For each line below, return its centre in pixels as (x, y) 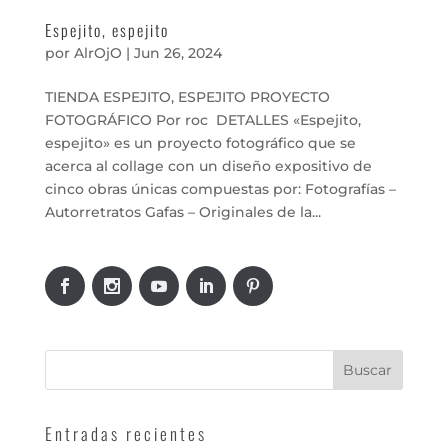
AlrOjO (97, 52)
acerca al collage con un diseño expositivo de (208, 165)
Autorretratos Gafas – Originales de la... (182, 211)
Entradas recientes (125, 433)
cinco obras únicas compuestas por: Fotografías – (220, 188)
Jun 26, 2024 (177, 52)
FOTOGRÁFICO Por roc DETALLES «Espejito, (202, 119)
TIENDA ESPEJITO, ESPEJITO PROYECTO (187, 96)
